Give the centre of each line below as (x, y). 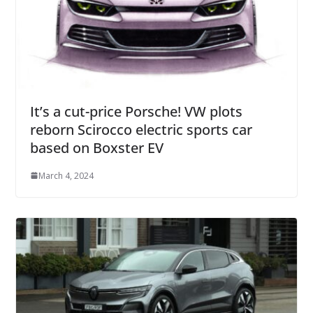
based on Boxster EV (96, 147)
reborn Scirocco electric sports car (141, 129)
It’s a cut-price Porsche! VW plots (136, 111)
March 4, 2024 (66, 175)
